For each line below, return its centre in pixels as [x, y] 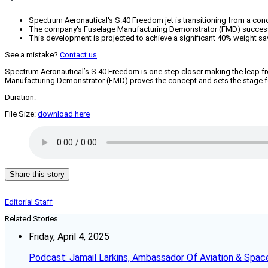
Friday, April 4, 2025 [69, 237]
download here [64, 114]
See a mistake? [32, 55]
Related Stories [31, 219]
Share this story [37, 175]
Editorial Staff [29, 202]
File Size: [21, 114]
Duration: [20, 98]
